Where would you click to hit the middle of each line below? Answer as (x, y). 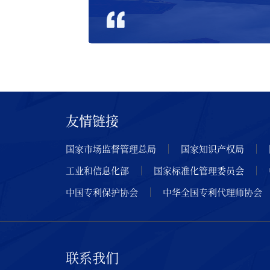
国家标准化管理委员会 (199, 170)
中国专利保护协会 (102, 192)
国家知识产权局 (212, 149)
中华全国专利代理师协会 (212, 192)
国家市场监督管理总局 (111, 149)
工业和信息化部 (97, 170)
